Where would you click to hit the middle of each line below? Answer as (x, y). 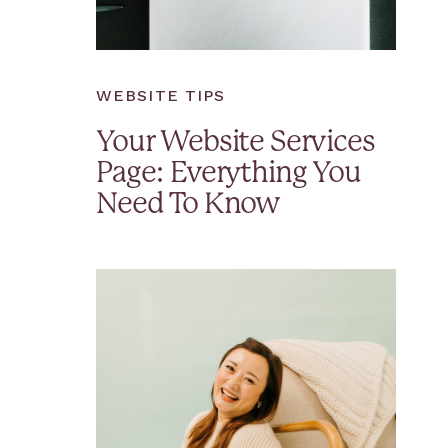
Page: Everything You (228, 174)
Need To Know (188, 205)
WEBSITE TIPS (161, 95)
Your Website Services (235, 143)
